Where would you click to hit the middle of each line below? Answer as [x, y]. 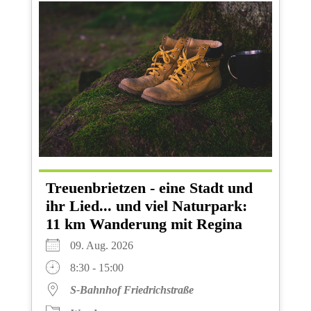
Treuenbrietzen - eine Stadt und [149, 188]
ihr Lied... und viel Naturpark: [146, 206]
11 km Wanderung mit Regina [144, 224]
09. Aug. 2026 [107, 246]
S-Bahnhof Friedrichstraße [132, 290]
